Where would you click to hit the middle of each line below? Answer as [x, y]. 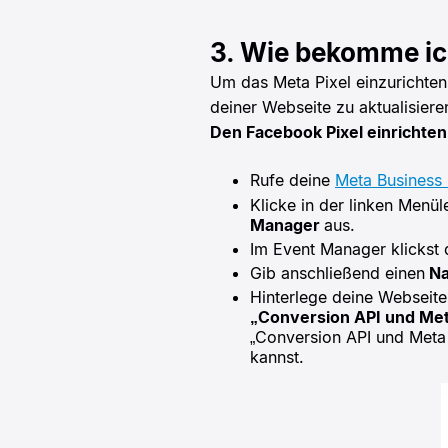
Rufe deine [292, 179]
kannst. [277, 356]
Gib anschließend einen [337, 272]
